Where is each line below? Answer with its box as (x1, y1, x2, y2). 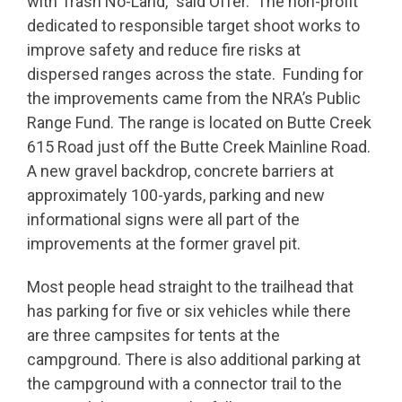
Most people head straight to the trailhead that (27, 277, 354, 297)
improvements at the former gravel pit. (27, 233, 301, 253)
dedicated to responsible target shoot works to (27, 15, 360, 35)
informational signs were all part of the (27, 209, 300, 229)
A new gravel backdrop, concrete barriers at (27, 161, 334, 180)
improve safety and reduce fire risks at (27, 39, 301, 59)
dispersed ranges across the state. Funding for (27, 64, 363, 83)
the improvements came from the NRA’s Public (27, 88, 361, 108)
